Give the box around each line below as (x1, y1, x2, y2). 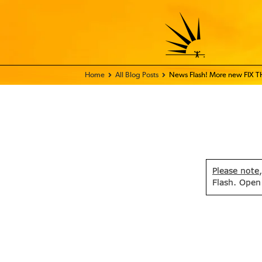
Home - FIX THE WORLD (85, 71, 163, 79)
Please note (212, 167, 259, 175)
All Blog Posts (115, 71, 158, 79)
